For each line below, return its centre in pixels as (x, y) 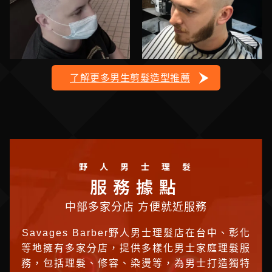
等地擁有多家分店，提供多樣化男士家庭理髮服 (136, 248)
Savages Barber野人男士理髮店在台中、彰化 (136, 233)
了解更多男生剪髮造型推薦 (130, 78)
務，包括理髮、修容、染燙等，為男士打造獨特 (136, 263)
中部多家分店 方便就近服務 (136, 207)
